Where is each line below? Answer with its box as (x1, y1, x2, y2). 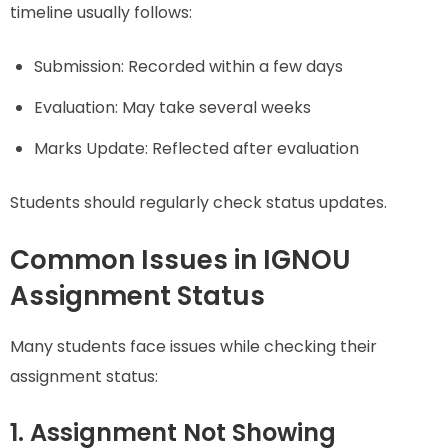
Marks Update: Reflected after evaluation (34, 137, 359, 161)
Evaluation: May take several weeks (34, 96, 311, 120)
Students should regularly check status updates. (10, 191, 387, 215)
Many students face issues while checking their (10, 334, 377, 358)
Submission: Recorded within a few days (34, 55, 343, 79)
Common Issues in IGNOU (10, 242, 350, 279)
